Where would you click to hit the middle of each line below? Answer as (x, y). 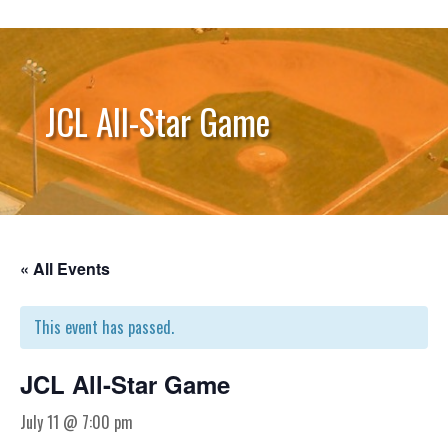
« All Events (65, 268)
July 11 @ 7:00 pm (76, 421)
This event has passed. (104, 326)
